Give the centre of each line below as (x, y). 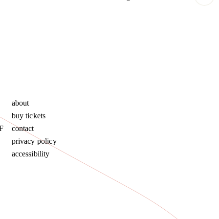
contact (23, 129)
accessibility (31, 154)
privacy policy (34, 141)
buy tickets (29, 116)
